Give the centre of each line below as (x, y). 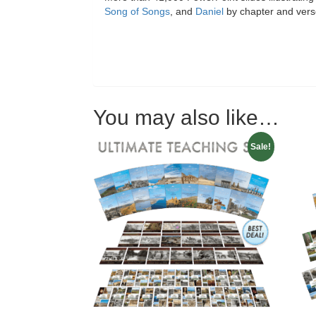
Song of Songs (137, 11)
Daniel (209, 11)
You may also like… (186, 117)
